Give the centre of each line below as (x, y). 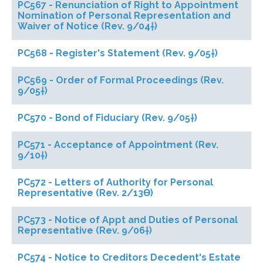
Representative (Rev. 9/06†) (85, 230)
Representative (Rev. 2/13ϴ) (85, 193)
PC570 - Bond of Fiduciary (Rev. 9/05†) (107, 118)
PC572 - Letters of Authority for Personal (115, 182)
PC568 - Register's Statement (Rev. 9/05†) (118, 53)
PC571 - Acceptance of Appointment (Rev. (118, 145)
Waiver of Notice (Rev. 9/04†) (87, 26)
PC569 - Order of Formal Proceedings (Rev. (121, 80)
